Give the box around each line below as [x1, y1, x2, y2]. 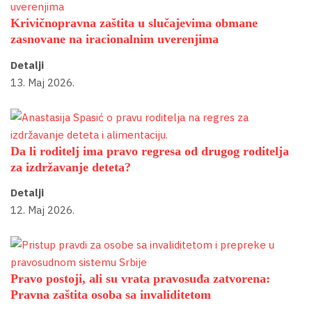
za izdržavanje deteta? [10, 159, 131, 174]
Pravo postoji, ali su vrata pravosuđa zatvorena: [10, 272, 270, 286]
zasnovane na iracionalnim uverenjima [10, 32, 219, 47]
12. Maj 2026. [10, 203, 75, 217]
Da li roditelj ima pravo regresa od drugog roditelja [10, 143, 289, 158]
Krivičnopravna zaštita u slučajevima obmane [10, 16, 258, 31]
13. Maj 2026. [10, 75, 75, 89]
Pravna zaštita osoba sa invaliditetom [10, 288, 211, 302]
